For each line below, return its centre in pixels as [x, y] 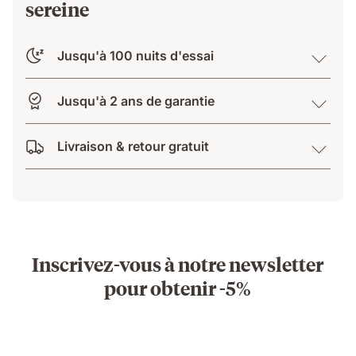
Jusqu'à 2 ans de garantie [136, 101]
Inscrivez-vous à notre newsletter [178, 263]
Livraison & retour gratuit [133, 146]
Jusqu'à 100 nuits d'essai [135, 55]
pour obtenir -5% [178, 287]
